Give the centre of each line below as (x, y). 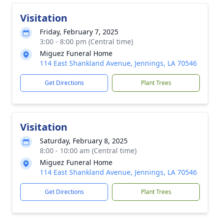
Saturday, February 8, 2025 (84, 141)
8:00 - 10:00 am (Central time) (88, 151)
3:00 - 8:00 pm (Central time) (86, 41)
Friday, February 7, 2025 (79, 32)
